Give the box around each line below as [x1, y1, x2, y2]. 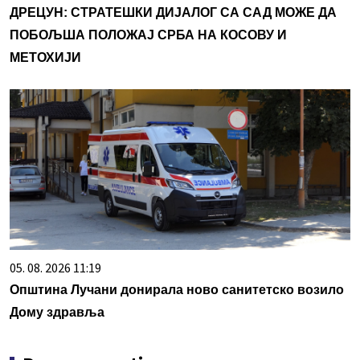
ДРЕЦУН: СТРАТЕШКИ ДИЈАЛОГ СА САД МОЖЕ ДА [10, 6, 337, 20]
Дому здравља [10, 305, 104, 320]
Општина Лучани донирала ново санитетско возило [10, 283, 344, 297]
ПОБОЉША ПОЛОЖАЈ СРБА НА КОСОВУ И [10, 28, 287, 43]
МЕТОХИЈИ [10, 51, 81, 65]
